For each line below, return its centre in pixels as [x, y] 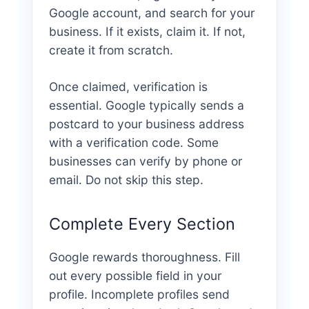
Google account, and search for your [151, 13]
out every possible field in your [135, 276]
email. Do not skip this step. [126, 180]
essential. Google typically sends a [146, 106]
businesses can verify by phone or [145, 161]
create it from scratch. [111, 50]
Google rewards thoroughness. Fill [144, 257]
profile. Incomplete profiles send [139, 295]
